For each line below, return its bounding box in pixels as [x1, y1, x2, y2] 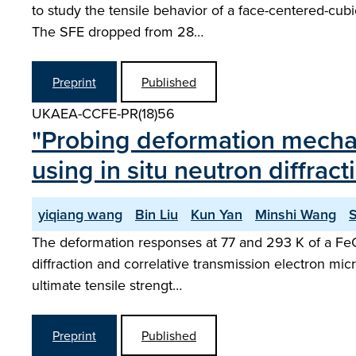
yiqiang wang [38, 204, 122, 224]
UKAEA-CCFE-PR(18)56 [32, 103, 175, 123]
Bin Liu [135, 204, 178, 224]
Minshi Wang [255, 204, 336, 224]
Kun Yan [191, 204, 242, 224]
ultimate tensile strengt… [32, 275, 182, 295]
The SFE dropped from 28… [32, 21, 203, 41]
